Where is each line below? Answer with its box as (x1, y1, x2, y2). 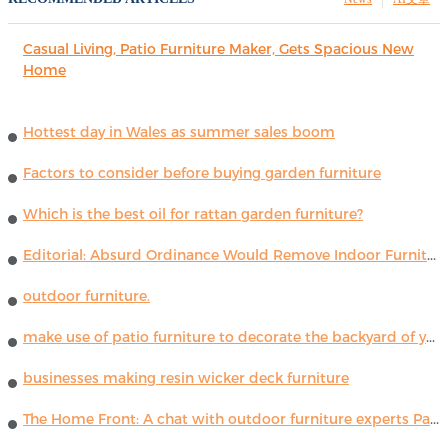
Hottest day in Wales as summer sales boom (23, 123, 335, 142)
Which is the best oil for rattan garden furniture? (23, 205, 363, 224)
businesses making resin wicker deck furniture (23, 369, 349, 388)
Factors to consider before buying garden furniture (23, 164, 381, 183)
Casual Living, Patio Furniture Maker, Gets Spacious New (23, 39, 414, 58)
